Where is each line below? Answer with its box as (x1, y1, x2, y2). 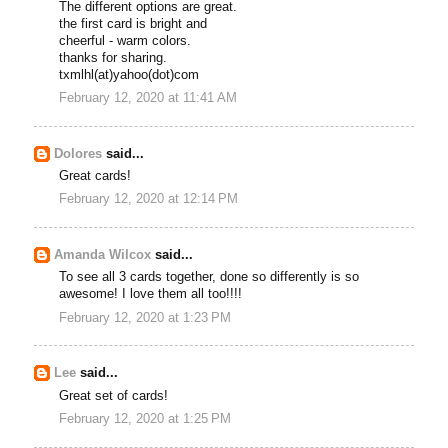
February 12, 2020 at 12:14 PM (59, 192, 239, 207)
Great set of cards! (59, 388, 169, 403)
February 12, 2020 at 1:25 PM (59, 411, 232, 426)
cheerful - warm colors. (59, 33, 192, 48)
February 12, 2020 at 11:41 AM (59, 90, 238, 105)
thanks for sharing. (59, 50, 168, 65)
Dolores (54, 146, 103, 161)
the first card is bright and (59, 16, 208, 31)
